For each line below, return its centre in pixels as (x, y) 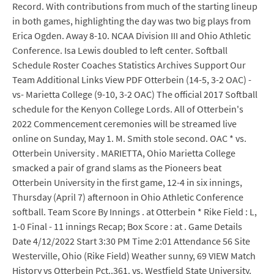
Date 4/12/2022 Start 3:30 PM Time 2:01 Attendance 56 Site (131, 241)
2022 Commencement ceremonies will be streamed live (124, 124)
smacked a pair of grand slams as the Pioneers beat (117, 168)
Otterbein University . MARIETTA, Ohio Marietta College (124, 153)
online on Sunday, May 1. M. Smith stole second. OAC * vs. (129, 138)
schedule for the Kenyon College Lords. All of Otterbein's (128, 109)
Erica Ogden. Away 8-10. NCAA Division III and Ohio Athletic (131, 35)
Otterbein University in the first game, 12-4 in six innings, (127, 182)
